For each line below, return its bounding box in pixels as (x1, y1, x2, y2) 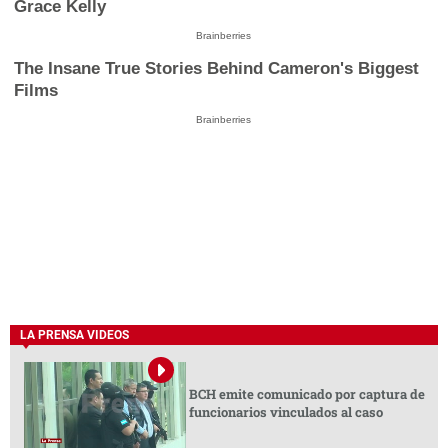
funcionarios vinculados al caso (188, 402, 383, 421)
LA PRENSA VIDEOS (20, 328, 129, 343)
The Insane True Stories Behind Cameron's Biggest (14, 58, 420, 78)
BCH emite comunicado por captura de (188, 384, 425, 403)
